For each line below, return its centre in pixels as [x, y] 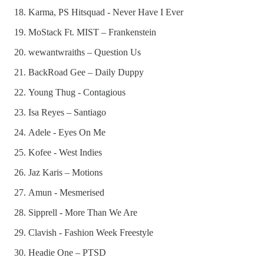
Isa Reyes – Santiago [67, 112]
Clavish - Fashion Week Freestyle [91, 232]
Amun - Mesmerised [66, 192]
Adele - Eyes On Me [67, 132]
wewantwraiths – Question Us [85, 52]
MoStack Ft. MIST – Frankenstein [92, 32]
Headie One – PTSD [67, 252]
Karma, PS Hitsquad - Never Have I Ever [106, 12]
